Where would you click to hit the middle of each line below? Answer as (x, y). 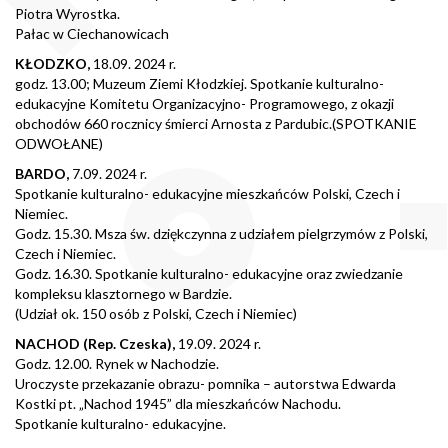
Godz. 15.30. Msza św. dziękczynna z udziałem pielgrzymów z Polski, (221, 234)
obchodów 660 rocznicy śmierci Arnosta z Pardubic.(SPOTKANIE (216, 124)
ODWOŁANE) (59, 144)
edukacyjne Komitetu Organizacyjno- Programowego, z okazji (204, 104)
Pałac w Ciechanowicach (92, 34)
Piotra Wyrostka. (67, 14)
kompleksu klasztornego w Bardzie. (123, 294)
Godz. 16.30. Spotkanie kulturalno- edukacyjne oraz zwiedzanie (209, 274)
